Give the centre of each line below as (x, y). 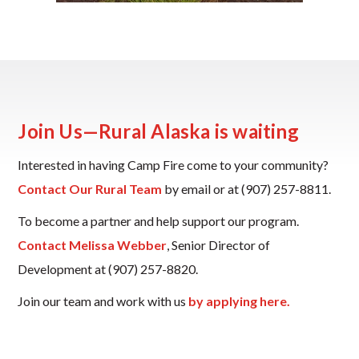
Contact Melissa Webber (93, 245)
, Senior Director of (219, 245)
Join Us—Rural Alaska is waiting (158, 131)
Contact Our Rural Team (90, 189)
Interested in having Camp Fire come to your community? (173, 165)
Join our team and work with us (103, 301)
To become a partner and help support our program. (159, 221)
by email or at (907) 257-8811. (247, 189)
